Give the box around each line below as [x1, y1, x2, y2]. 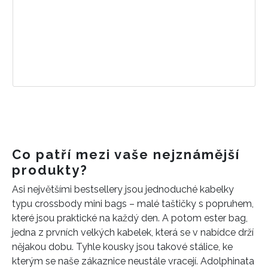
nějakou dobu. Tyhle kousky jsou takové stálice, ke [12, 240, 233, 252]
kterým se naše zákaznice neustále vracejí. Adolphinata [12, 255, 254, 267]
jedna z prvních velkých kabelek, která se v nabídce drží [12, 226, 254, 238]
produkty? [12, 162, 88, 178]
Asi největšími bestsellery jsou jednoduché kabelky [12, 183, 234, 195]
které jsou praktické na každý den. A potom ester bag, [12, 212, 248, 224]
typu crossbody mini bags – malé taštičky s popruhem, [12, 197, 254, 209]
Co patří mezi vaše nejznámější [12, 146, 240, 162]
